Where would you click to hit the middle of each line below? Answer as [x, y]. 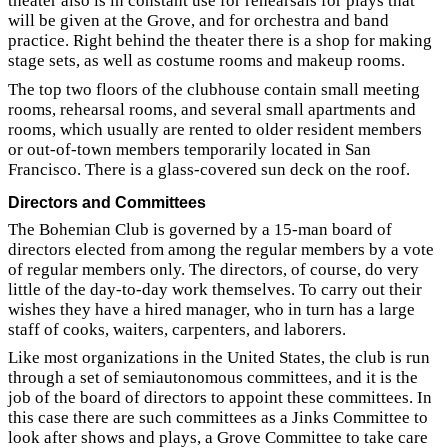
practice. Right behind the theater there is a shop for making [220, 40]
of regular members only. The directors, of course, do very [213, 269]
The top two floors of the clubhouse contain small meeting [214, 89]
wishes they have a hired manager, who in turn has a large [211, 309]
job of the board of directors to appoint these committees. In [220, 397]
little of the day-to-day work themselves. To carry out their [215, 289]
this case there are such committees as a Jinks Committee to [218, 417]
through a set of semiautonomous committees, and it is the [213, 377]
